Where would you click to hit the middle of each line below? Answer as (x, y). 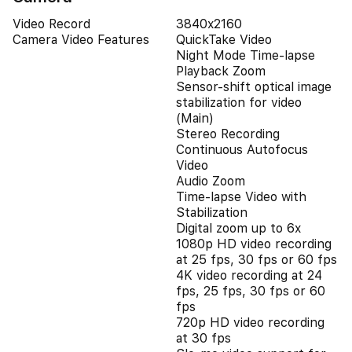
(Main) (195, 118)
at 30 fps (203, 338)
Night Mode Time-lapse (246, 55)
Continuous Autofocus (242, 150)
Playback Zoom (221, 71)
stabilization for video (239, 103)
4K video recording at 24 (249, 275)
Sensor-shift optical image (254, 87)
